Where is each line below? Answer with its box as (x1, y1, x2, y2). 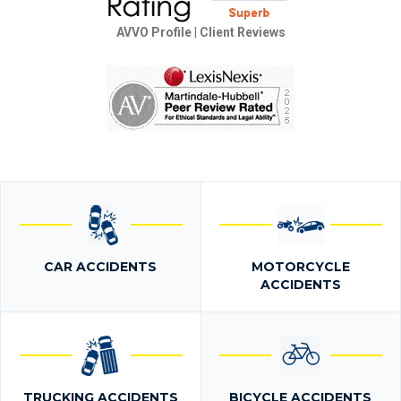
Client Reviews (199, 25, 286, 39)
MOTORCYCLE (251, 259, 350, 275)
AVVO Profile (115, 25, 192, 39)
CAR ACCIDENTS (44, 259, 158, 275)
